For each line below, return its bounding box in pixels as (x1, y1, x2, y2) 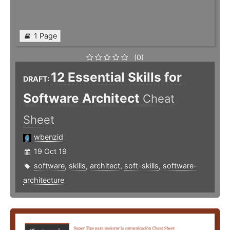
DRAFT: (23, 74, 51, 84)
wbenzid (34, 132, 63, 142)
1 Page (34, 31, 57, 41)
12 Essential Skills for (51, 69, 182, 85)
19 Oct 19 (34, 147, 67, 156)
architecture (23, 176, 64, 185)
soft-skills (124, 161, 159, 170)
